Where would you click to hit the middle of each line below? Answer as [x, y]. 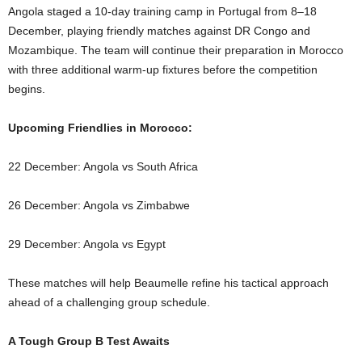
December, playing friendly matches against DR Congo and [159, 30]
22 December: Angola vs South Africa [103, 166]
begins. [27, 88]
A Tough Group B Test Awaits [89, 341]
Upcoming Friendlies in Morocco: [100, 127]
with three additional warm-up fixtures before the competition [163, 69]
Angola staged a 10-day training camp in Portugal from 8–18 [162, 11]
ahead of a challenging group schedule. [109, 302]
